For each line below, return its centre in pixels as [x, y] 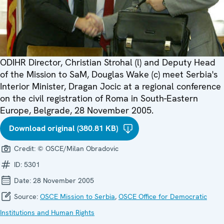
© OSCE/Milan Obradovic [78, 148]
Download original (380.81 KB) [63, 128]
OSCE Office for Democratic [163, 196]
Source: [26, 196]
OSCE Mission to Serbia [77, 196]
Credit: [25, 148]
